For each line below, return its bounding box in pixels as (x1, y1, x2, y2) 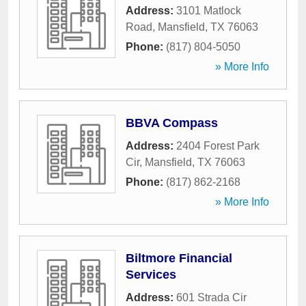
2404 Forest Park (176, 140, 260, 152)
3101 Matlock (176, 5, 241, 16)
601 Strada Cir (176, 292, 247, 303)
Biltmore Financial (126, 251, 232, 265)
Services (126, 268, 176, 281)
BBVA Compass (126, 116, 218, 130)
